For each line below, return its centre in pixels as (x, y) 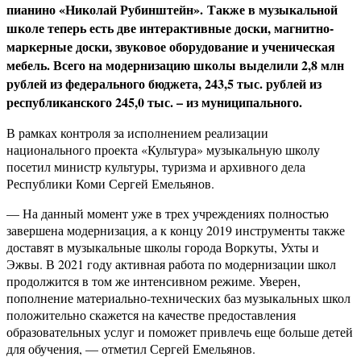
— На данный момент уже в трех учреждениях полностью (168, 213)
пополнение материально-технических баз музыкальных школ (178, 297)
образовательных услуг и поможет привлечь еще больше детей (180, 331)
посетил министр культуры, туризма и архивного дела (156, 166)
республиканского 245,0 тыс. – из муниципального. (154, 102)
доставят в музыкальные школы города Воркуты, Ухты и (163, 247)
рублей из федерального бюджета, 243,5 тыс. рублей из (164, 83)
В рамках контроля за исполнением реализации (137, 132)
